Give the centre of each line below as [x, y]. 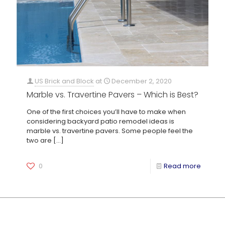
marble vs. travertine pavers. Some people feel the [110, 131]
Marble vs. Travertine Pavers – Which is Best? [113, 95]
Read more [182, 166]
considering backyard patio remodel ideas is [100, 122]
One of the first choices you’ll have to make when [106, 112]
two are [39, 141]
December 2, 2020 [142, 81]
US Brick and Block [64, 81]
